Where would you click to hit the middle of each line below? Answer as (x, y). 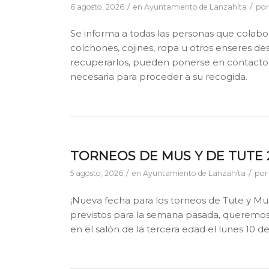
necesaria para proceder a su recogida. (159, 77)
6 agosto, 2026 (98, 7)
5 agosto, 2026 (97, 174)
